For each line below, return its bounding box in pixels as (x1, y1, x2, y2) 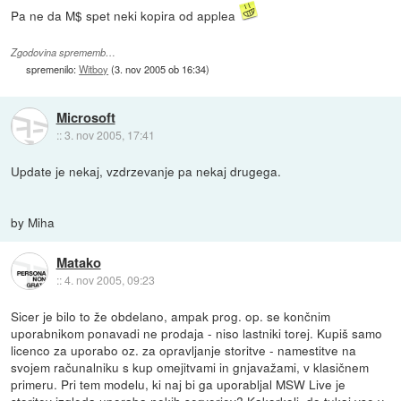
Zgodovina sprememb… (11, 45, 116, 59)
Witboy (79, 61, 109, 76)
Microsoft (55, 107, 115, 127)
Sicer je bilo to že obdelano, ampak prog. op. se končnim (11, 306, 331, 325)
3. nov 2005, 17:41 (64, 126, 155, 142)
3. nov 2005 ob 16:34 (115, 61, 207, 76)
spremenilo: (26, 61, 80, 76)
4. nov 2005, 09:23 (64, 271, 155, 287)
